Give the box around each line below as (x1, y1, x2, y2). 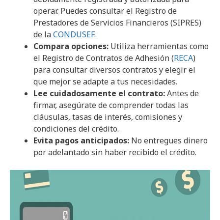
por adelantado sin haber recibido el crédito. (33, 146, 196, 158)
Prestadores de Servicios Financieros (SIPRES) (33, 17, 201, 28)
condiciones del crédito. (33, 123, 119, 134)
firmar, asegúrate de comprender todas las (33, 99, 189, 110)
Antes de (165, 87, 199, 99)
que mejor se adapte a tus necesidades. (33, 76, 177, 87)
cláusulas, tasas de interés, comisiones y (33, 111, 182, 122)
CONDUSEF (53, 28, 94, 40)
